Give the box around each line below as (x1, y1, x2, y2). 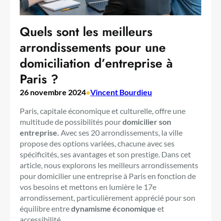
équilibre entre (20, 203, 71, 213)
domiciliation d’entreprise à (20, 54, 173, 72)
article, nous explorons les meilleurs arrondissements (20, 160, 198, 170)
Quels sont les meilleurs (20, 22, 152, 40)
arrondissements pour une (20, 38, 166, 56)
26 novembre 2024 (20, 87, 86, 97)
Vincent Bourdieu (90, 87, 152, 97)
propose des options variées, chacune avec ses (20, 138, 175, 148)
